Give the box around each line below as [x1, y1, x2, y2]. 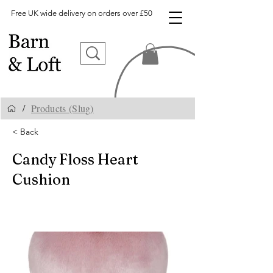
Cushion [12, 170, 70, 188]
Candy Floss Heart [12, 150, 138, 168]
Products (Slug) [31, 102, 94, 115]
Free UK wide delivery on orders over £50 [11, 9, 152, 18]
